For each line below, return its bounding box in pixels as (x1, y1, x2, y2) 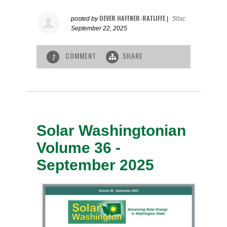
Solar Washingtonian (36, 122, 186, 139)
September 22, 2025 (71, 25, 128, 32)
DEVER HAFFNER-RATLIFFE (99, 14, 166, 23)
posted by (71, 15, 100, 23)
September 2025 (36, 156, 155, 173)
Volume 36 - (36, 139, 121, 156)
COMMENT (63, 50, 99, 61)
